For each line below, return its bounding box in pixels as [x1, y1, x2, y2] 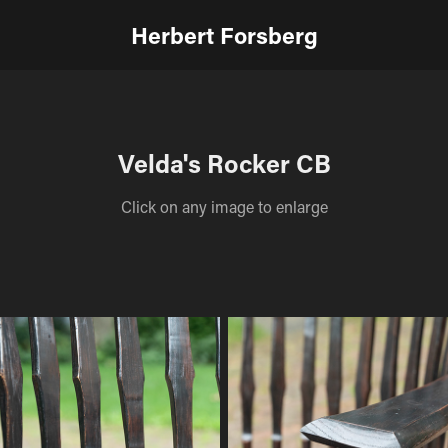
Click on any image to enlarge [120, 196, 328, 217]
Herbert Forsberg [130, 20, 318, 50]
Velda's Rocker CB [117, 147, 331, 180]
